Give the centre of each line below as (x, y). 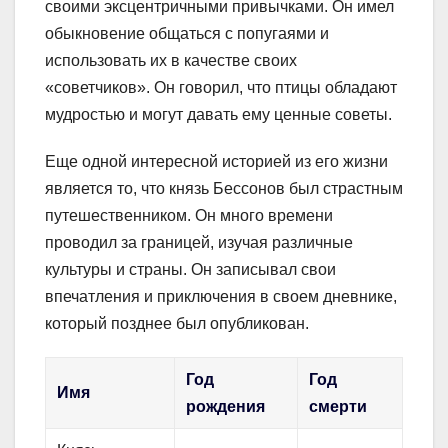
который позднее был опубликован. (177, 324)
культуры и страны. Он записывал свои (190, 270)
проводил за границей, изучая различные (199, 243)
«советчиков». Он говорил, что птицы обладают (221, 88)
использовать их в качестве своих (171, 61)
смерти (338, 407)
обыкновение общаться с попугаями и (187, 34)
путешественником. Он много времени (189, 216)
